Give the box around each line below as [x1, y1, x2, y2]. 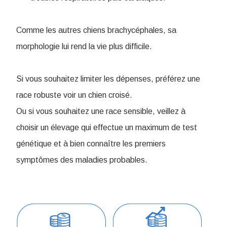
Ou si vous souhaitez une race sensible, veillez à [16, 107, 185, 116]
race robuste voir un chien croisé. [16, 91, 132, 99]
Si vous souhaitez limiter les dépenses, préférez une [16, 74, 200, 83]
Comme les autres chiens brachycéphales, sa [16, 26, 176, 34]
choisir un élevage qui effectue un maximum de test [16, 123, 197, 132]
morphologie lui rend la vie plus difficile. [16, 42, 154, 51]
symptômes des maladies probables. [16, 156, 149, 164]
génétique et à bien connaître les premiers [16, 139, 166, 148]
